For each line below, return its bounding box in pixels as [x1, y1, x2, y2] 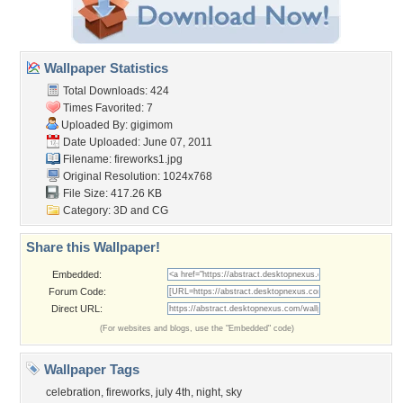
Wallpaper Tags [40, 362, 139, 377]
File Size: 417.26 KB [60, 187, 162, 200]
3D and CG [113, 204, 168, 217]
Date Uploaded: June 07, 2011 [60, 136, 212, 148]
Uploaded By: [58, 119, 130, 131]
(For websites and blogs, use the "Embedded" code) [100, 324, 294, 333]
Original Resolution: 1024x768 [60, 170, 212, 183]
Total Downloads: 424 [60, 85, 169, 97]
